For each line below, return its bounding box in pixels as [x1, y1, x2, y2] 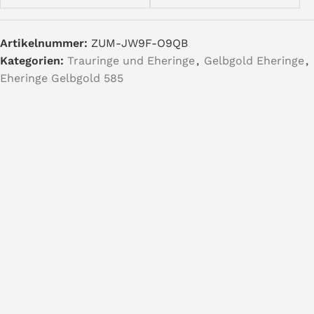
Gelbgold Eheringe [204, 54, 304, 67]
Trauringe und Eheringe [67, 54, 195, 67]
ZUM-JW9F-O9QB [91, 36, 188, 50]
